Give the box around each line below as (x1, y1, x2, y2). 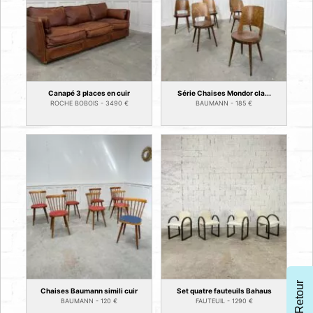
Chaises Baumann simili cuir (41, 286, 138, 296)
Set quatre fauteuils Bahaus (176, 286, 272, 296)
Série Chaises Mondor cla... (177, 89, 271, 98)
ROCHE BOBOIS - (50, 99, 105, 108)
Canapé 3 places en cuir (48, 89, 130, 98)
